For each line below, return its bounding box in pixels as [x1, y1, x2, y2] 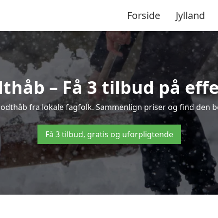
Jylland [176, 8, 205, 22]
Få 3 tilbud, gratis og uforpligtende [45, 129, 173, 140]
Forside [127, 8, 160, 22]
